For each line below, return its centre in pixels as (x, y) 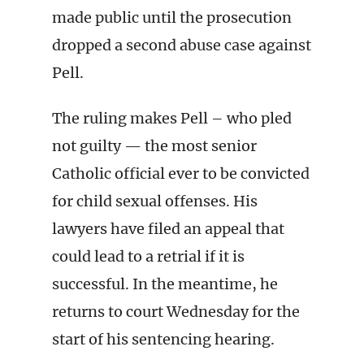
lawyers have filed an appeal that (168, 229)
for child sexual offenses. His (155, 201)
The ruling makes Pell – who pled (172, 118)
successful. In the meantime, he (165, 284)
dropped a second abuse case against (182, 45)
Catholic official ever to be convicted (181, 173)
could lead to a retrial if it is (148, 256)
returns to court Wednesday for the (176, 312)
